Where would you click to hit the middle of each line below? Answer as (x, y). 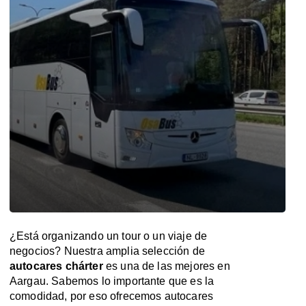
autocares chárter (56, 266)
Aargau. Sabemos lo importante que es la (112, 281)
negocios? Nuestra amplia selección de (107, 251)
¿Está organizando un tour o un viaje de (109, 236)
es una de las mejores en (166, 266)
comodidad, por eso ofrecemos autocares (112, 296)
